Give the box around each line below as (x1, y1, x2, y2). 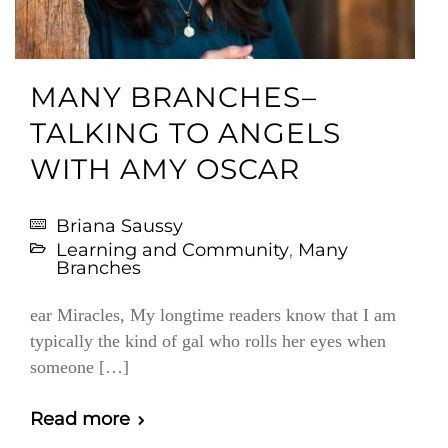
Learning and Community (56, 239, 289, 261)
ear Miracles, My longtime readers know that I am (30, 305, 396, 325)
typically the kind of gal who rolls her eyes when (30, 331, 386, 351)
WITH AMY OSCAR (30, 152, 300, 186)
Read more (30, 408, 130, 430)
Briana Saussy (56, 215, 183, 237)
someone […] (30, 357, 129, 377)
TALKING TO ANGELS (30, 116, 341, 150)
